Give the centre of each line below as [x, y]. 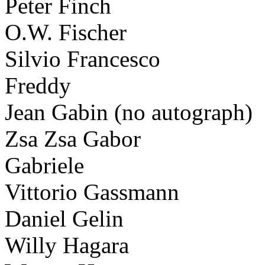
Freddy [38, 85]
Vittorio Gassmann [92, 192]
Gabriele [44, 165]
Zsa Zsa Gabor [73, 138]
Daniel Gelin [64, 218]
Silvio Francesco [83, 59]
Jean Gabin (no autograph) [129, 112]
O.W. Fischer [66, 32]
